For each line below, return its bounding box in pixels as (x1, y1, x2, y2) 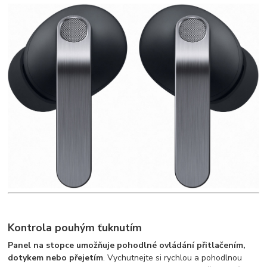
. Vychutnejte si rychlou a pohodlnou (103, 252, 243, 264)
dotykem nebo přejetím (8, 252, 104, 264)
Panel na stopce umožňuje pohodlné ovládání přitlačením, (8, 240, 246, 252)
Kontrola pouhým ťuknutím (8, 220, 142, 235)
